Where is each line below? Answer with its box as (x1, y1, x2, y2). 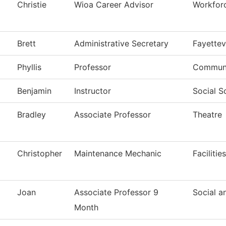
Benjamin (17, 86, 51, 96)
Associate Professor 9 (74, 187, 158, 198)
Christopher (17, 148, 62, 159)
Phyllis (17, 62, 41, 73)
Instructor (74, 86, 111, 96)
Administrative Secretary (74, 38, 168, 49)
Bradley (17, 109, 46, 120)
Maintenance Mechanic (74, 148, 161, 159)
